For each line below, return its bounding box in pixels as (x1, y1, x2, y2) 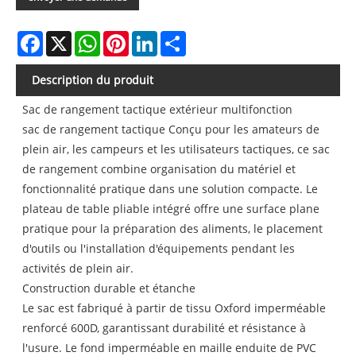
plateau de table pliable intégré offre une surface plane (22, 201, 320, 217)
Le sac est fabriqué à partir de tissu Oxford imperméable (22, 300, 327, 316)
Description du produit (32, 72, 153, 88)
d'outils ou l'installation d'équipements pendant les (22, 241, 296, 257)
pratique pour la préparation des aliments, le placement (22, 221, 323, 237)
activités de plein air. (22, 261, 134, 277)
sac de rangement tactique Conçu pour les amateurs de (22, 122, 320, 137)
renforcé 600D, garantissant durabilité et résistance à (22, 320, 307, 336)
